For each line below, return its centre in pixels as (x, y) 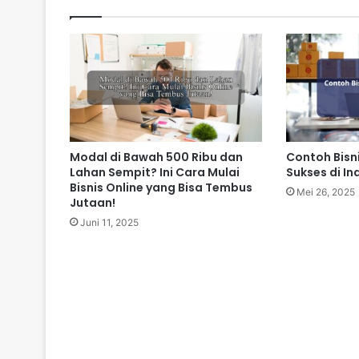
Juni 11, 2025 (109, 223)
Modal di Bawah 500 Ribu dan (156, 157)
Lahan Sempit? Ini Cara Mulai (155, 173)
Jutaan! (93, 203)
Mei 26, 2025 (325, 192)
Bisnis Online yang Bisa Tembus (161, 188)
